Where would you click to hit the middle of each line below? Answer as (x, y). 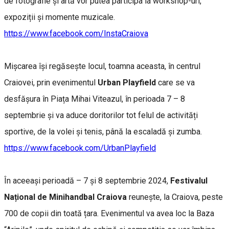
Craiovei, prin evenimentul (51, 82)
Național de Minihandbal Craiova (65, 197)
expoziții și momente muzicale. (61, 17)
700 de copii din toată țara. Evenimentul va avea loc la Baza (109, 213)
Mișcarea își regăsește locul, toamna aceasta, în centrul (102, 66)
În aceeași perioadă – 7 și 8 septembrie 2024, (87, 180)
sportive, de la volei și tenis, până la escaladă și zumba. (103, 131)
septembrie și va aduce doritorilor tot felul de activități (101, 115)
